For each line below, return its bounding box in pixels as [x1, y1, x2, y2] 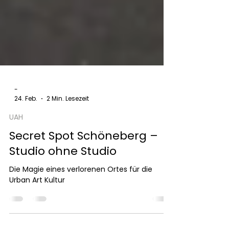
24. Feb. [14, 126, 37, 135]
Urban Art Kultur [9, 207, 65, 217]
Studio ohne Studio [9, 175, 117, 191]
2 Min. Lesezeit [47, 126, 89, 135]
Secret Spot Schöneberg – [9, 160, 158, 176]
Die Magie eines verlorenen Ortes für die [9, 196, 152, 207]
